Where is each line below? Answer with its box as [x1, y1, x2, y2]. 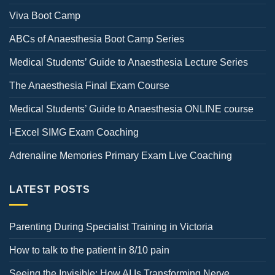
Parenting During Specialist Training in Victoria [9, 221, 213, 232]
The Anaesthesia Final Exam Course [9, 80, 169, 91]
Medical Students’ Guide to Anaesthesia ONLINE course [9, 104, 254, 115]
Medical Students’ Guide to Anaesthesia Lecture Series [9, 57, 248, 68]
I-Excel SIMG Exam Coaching [9, 127, 139, 138]
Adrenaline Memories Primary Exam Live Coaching [9, 150, 232, 161]
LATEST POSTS [9, 184, 90, 195]
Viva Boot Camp [9, 10, 80, 21]
